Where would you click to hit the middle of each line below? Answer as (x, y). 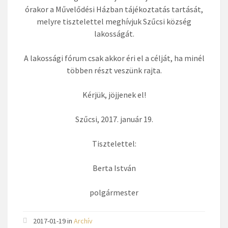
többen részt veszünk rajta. (114, 70)
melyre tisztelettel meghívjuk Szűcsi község (114, 21)
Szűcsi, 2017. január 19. (114, 119)
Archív (83, 221)
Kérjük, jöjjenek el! (114, 95)
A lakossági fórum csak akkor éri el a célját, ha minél (114, 58)
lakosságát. (114, 34)
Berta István (114, 168)
